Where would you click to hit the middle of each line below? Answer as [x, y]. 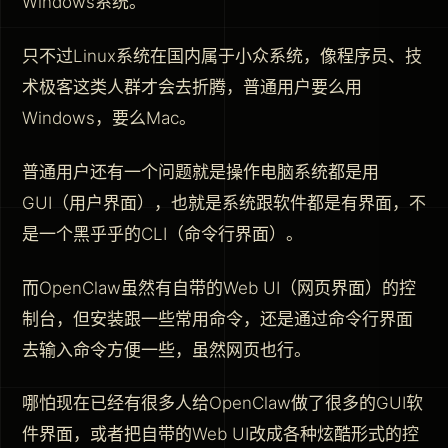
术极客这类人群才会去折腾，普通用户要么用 [192, 86]
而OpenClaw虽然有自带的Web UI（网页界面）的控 [219, 287]
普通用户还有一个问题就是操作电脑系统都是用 [200, 171]
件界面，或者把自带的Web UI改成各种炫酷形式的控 [220, 434]
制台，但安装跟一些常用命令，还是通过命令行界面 [217, 318]
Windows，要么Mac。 [109, 117]
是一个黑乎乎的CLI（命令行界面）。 [162, 233]
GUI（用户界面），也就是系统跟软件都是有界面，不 [224, 202]
